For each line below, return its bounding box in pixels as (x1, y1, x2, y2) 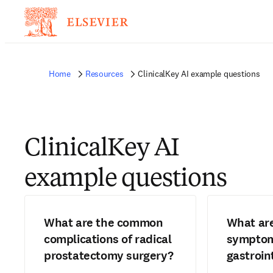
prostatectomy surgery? (44, 247, 174, 264)
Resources (85, 68, 124, 79)
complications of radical (44, 231, 172, 247)
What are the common (44, 214, 163, 231)
